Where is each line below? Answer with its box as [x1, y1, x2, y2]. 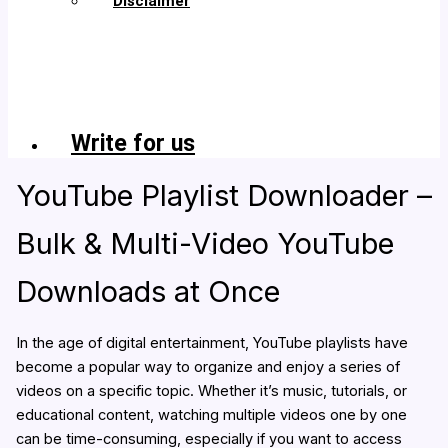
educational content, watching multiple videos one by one [15, 405, 407, 424]
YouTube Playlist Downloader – [15, 178, 432, 214]
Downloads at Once [15, 274, 280, 310]
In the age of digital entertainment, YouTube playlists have [15, 333, 408, 352]
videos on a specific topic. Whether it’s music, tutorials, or [15, 381, 407, 400]
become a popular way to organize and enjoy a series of [15, 357, 400, 376]
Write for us [71, 129, 195, 157]
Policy [88, 111, 132, 130]
